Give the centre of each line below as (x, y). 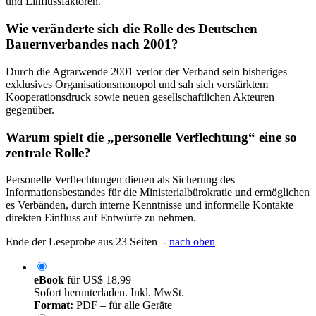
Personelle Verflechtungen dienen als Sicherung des (120, 180)
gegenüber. (30, 109)
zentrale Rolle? (48, 152)
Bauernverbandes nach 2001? (92, 44)
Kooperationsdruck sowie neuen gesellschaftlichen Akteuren (140, 97)
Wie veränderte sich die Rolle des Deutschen (132, 29)
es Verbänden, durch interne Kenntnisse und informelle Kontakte (150, 205)
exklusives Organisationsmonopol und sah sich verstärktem (137, 84)
